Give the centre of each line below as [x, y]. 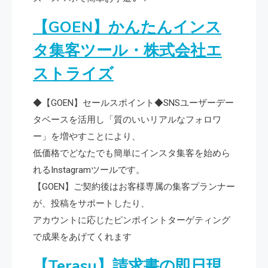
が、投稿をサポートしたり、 [91, 203]
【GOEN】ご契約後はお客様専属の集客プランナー [134, 186]
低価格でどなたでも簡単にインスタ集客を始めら [132, 153]
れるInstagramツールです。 [89, 170]
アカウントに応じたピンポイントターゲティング [132, 220]
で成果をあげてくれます [82, 237]
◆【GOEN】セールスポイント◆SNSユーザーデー [133, 103]
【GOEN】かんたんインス [127, 27]
